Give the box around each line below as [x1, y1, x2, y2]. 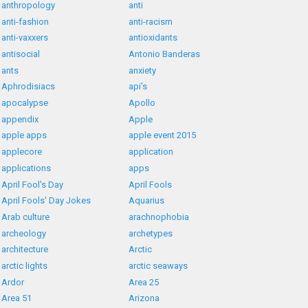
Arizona [129, 293, 160, 304]
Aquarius [129, 195, 165, 206]
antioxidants [129, 32, 178, 43]
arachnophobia [129, 211, 190, 222]
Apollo [129, 98, 156, 109]
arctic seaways [129, 260, 188, 271]
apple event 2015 [129, 130, 197, 141]
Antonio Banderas [129, 49, 201, 60]
